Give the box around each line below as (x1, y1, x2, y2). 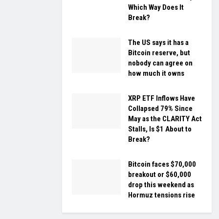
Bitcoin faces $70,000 (128, 160, 196, 169)
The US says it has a (128, 38, 189, 47)
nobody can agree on (128, 59, 193, 68)
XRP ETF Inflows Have (128, 94, 195, 103)
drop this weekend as (128, 180, 194, 190)
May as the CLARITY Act (128, 114, 202, 124)
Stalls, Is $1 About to (128, 125, 192, 134)
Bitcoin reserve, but (128, 48, 190, 58)
